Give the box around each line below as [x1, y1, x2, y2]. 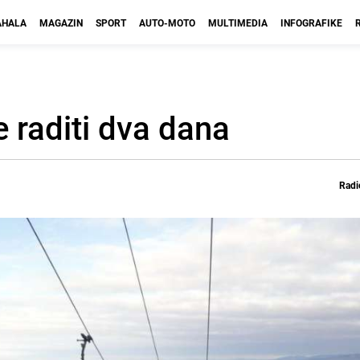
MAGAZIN [39, 16, 83, 29]
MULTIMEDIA [208, 16, 268, 29]
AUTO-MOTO [139, 16, 195, 29]
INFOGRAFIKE [280, 16, 342, 29]
